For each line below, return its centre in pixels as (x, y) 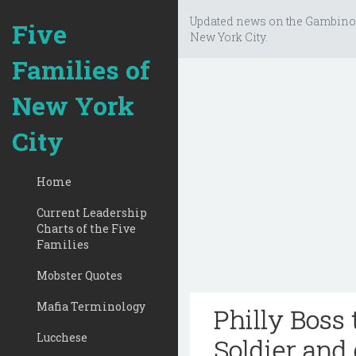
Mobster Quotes (79, 275)
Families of (81, 70)
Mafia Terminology (91, 306)
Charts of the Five (86, 228)
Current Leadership (92, 213)
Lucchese (62, 337)
